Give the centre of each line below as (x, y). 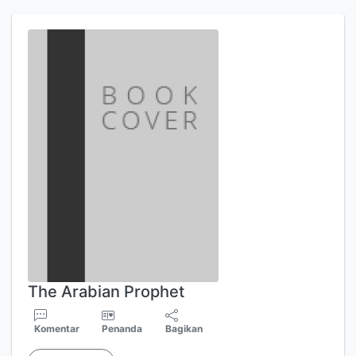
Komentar (57, 329)
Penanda (122, 329)
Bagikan (184, 329)
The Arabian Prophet (106, 292)
